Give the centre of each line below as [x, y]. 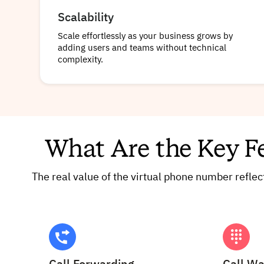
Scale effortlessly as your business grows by [146, 37]
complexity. [81, 60]
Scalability [86, 18]
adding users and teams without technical [142, 48]
